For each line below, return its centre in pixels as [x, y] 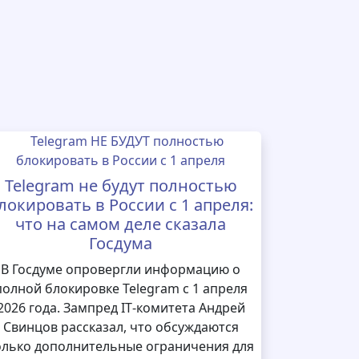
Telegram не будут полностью [121, 186]
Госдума [121, 243]
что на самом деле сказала [121, 224]
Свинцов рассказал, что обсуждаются [121, 327]
